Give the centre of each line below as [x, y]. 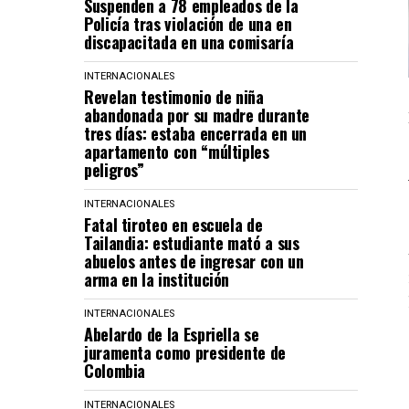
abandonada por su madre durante [197, 115]
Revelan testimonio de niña [174, 97]
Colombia [115, 371]
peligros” [114, 170]
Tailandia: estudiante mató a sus [192, 243]
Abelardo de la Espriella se [172, 334]
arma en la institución [157, 279]
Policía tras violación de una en [188, 24]
